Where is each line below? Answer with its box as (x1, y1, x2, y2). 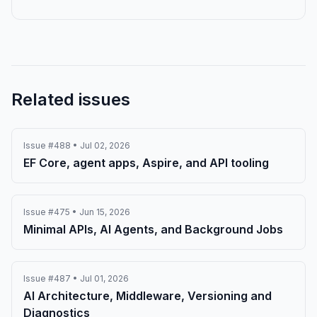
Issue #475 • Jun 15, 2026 (23, 207, 130, 217)
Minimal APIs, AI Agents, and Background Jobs (23, 222, 283, 236)
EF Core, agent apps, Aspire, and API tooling (23, 156, 269, 170)
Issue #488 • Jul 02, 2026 (23, 140, 130, 151)
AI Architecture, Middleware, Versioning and (23, 289, 272, 303)
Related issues (11, 89, 130, 110)
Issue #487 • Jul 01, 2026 (23, 273, 129, 284)
